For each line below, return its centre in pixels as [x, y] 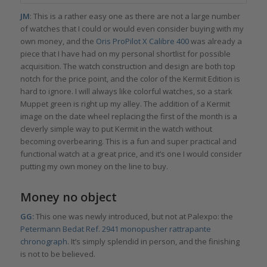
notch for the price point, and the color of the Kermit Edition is [130, 78]
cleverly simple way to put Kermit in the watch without [116, 128]
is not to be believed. [58, 254]
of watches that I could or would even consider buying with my [132, 28]
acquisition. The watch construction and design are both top [128, 66]
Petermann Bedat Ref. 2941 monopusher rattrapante [115, 229]
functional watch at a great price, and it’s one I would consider [131, 153]
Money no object [68, 197]
